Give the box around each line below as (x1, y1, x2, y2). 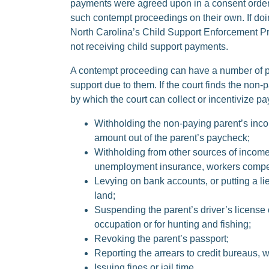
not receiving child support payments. (70, 41, 228, 52)
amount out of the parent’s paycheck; (94, 133, 250, 143)
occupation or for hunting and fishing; (94, 219, 251, 229)
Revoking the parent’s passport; (94, 234, 229, 244)
